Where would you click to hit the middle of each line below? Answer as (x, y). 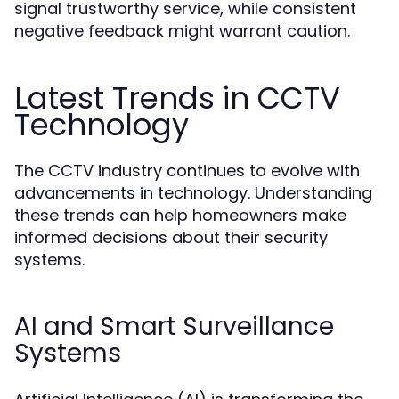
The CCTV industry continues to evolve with (187, 171)
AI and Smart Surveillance (174, 326)
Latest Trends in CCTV (177, 98)
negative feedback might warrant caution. (182, 31)
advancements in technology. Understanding (193, 193)
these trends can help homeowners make (180, 215)
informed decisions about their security (171, 237)
